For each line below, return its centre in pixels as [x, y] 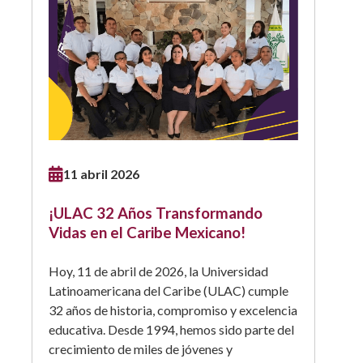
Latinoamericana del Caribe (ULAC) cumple [169, 290]
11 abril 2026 [101, 173]
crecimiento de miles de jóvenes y [141, 348]
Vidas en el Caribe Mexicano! [147, 232]
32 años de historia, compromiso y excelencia [173, 310]
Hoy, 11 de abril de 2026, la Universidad [158, 271]
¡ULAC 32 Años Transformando [156, 213]
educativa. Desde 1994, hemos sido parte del [171, 329]
